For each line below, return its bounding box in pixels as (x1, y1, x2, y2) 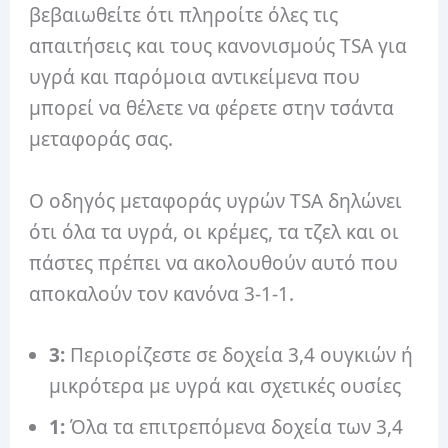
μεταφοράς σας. (29, 126, 179, 153)
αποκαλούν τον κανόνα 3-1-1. (29, 280, 300, 307)
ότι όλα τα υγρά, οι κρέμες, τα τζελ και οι (29, 218, 400, 245)
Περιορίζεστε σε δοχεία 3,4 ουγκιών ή (65, 341, 414, 368)
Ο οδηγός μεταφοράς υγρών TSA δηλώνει (29, 187, 403, 214)
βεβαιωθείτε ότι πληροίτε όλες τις (29, 2, 339, 29)
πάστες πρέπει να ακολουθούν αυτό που (29, 249, 399, 276)
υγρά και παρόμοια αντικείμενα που (29, 64, 361, 91)
